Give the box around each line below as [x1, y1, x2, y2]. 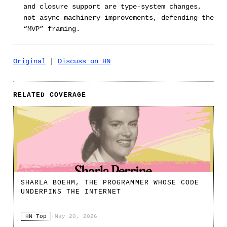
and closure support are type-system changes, [23, 3, 202, 11]
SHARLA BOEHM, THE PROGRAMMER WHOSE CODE [21, 179, 199, 187]
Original [13, 57, 46, 66]
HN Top [25, 213, 47, 220]
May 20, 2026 [55, 213, 97, 220]
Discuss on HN [58, 57, 110, 66]
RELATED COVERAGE [13, 91, 87, 99]
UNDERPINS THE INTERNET [21, 188, 122, 196]
